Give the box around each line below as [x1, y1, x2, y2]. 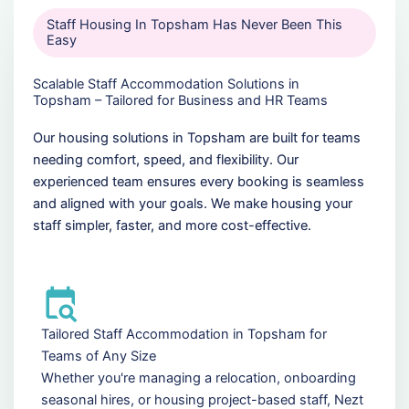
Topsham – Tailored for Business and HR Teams [32, 92, 328, 110]
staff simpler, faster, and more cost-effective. [32, 217, 311, 235]
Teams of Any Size [40, 347, 156, 364]
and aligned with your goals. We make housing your [32, 195, 352, 213]
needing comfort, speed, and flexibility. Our [32, 152, 299, 169]
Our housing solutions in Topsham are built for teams [32, 130, 361, 147]
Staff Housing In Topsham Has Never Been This [46, 16, 342, 34]
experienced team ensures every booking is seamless [32, 173, 364, 191]
